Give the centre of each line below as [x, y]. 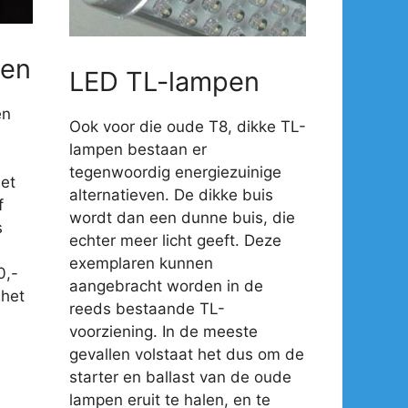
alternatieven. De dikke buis [171, 194]
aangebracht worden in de [166, 286]
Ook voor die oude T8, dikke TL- [188, 126]
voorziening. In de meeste [163, 331]
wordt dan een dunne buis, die [182, 217]
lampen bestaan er [138, 149]
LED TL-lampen [164, 81]
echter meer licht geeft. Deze [175, 240]
